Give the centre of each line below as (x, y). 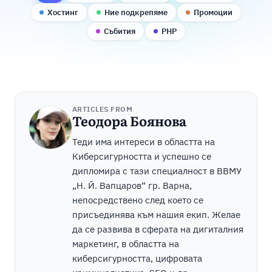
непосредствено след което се (138, 200)
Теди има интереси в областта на (143, 142)
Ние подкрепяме (136, 13)
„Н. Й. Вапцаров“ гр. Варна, (132, 186)
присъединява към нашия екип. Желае (156, 215)
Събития (119, 32)
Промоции (213, 13)
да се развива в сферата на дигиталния (158, 229)
